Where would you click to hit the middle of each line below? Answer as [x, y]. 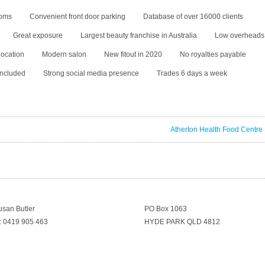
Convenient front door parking [77, 17]
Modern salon [64, 54]
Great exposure [38, 35]
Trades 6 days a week [192, 73]
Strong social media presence [91, 73]
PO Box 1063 [166, 209]
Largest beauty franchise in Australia [139, 35]
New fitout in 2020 [133, 54]
